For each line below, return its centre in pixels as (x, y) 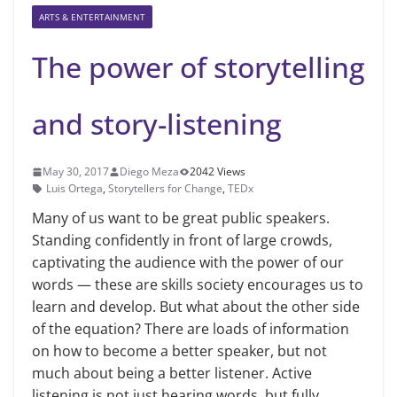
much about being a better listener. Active (172, 374)
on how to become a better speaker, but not (179, 351)
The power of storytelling (198, 67)
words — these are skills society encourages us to (198, 285)
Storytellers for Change (165, 189)
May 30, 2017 (76, 172)
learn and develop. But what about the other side (196, 307)
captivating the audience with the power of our (188, 263)
